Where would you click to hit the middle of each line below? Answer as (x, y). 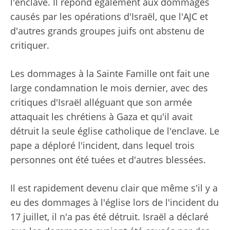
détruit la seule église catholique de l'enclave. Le (115, 131)
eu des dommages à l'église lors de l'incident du (114, 203)
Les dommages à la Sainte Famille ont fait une (110, 74)
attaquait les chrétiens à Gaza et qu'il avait (101, 117)
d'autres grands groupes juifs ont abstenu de (107, 31)
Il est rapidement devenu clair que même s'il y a (114, 188)
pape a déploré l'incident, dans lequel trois (102, 146)
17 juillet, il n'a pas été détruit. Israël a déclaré (109, 217)
